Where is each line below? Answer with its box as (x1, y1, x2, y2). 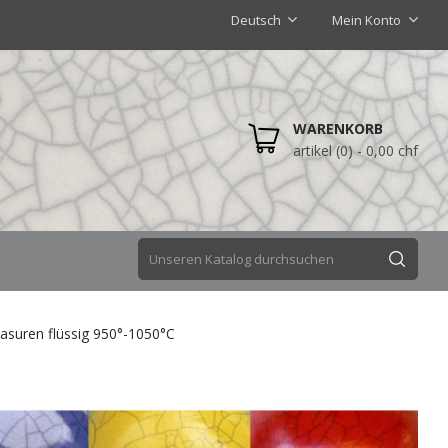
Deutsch (231, 11, 284, 29)
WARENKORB (293, 119, 383, 138)
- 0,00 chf (353, 141, 418, 160)
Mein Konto (332, 11, 401, 29)
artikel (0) (293, 141, 353, 160)
